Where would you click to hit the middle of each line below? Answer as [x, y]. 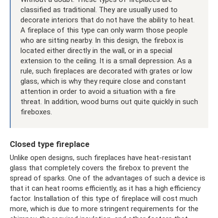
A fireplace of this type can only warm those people [104, 30]
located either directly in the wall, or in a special [96, 51]
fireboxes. [36, 112]
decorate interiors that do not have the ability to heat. [108, 20]
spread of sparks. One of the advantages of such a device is [108, 178]
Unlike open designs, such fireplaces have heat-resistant [100, 158]
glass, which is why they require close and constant [103, 81]
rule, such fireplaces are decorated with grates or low [106, 71]
